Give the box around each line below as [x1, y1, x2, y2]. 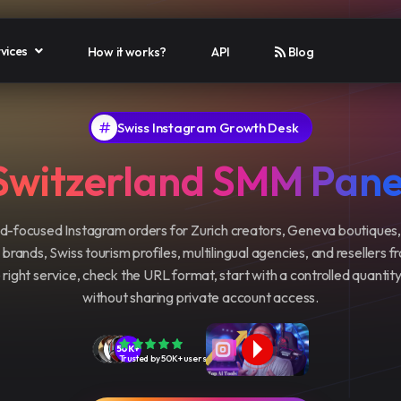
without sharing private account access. [82, 288, 319, 306]
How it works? [87, 43, 167, 60]
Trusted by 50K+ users [118, 353, 207, 365]
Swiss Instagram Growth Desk [117, 118, 299, 136]
